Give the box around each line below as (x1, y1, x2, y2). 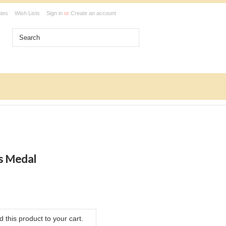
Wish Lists (15, 10, 40, 16)
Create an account (71, 10, 116, 16)
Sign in (46, 10, 63, 16)
